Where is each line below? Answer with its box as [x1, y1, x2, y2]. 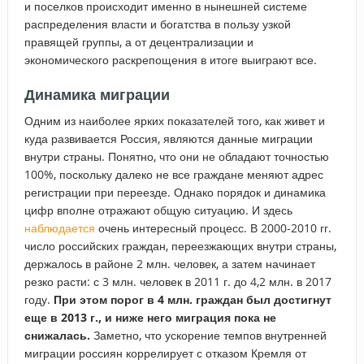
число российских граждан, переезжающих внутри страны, [24, 237, 336, 253]
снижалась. [24, 327, 90, 343]
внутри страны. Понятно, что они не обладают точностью [24, 148, 329, 164]
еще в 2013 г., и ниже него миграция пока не [24, 309, 276, 325]
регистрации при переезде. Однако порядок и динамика [24, 184, 326, 200]
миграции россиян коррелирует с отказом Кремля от [24, 344, 306, 361]
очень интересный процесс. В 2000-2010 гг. [94, 219, 331, 236]
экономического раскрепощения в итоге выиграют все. [24, 51, 317, 67]
